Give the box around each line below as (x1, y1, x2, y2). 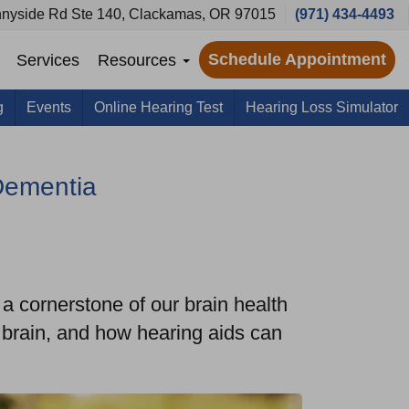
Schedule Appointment (208, 50, 386, 68)
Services (16, 50, 79, 69)
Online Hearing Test (94, 100, 223, 115)
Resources (98, 50, 181, 69)
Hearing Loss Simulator (246, 100, 398, 115)
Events (26, 100, 71, 115)
